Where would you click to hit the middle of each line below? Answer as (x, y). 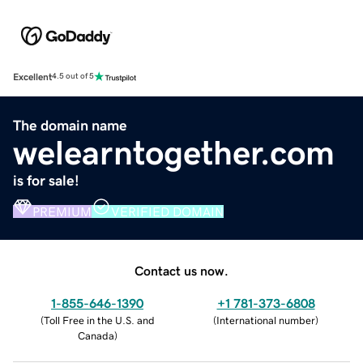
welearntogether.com (174, 153)
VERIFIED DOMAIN (167, 211)
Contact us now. (181, 270)
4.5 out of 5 (73, 77)
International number (266, 320)
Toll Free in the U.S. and (99, 320)
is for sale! (46, 180)
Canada (96, 335)
